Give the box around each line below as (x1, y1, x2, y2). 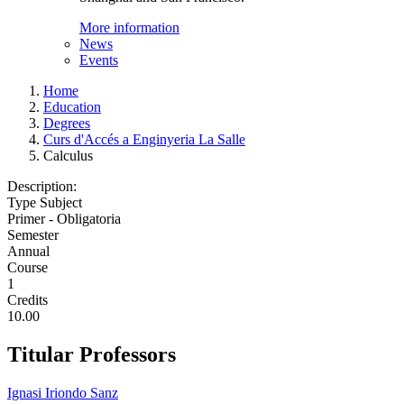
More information (79, 20, 179, 35)
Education (43, 99, 101, 115)
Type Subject (7, 195, 82, 210)
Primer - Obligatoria (7, 211, 121, 226)
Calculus (43, 148, 93, 163)
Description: (7, 179, 80, 194)
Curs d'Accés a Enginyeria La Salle (43, 132, 245, 147)
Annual (7, 243, 50, 259)
